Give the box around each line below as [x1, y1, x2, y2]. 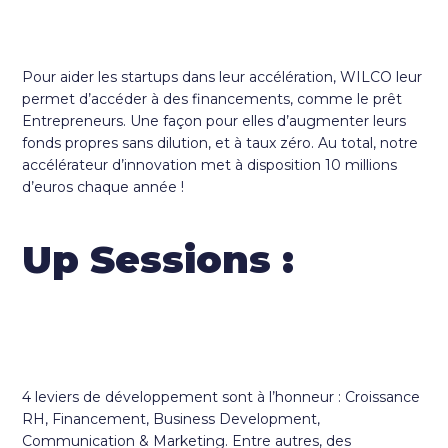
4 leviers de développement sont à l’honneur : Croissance [22, 388, 421, 407]
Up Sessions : [22, 236, 295, 284]
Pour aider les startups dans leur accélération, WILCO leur [22, 68, 423, 87]
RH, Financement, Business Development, [22, 410, 321, 429]
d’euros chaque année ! [22, 178, 185, 197]
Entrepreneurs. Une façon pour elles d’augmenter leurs [22, 112, 407, 131]
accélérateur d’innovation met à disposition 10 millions [22, 156, 398, 175]
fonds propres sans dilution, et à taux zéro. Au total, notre [22, 134, 419, 153]
